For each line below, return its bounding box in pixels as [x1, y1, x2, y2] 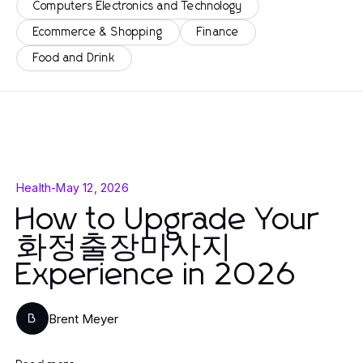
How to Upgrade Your [16, 205, 319, 236]
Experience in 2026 [16, 260, 297, 291]
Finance [197, 27, 240, 38]
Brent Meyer [49, 310, 118, 327]
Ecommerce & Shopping [33, 27, 163, 38]
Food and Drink [33, 53, 115, 64]
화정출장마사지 [16, 233, 232, 263]
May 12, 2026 [56, 181, 129, 194]
